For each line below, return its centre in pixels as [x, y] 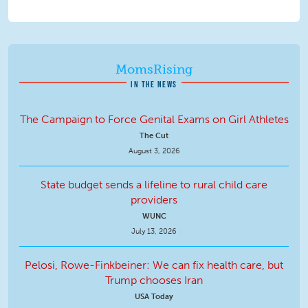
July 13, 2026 [154, 231]
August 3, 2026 [154, 150]
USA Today [154, 296]
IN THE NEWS [154, 85]
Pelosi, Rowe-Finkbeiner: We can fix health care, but [154, 265]
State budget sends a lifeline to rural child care [154, 184]
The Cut [154, 135]
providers [154, 199]
